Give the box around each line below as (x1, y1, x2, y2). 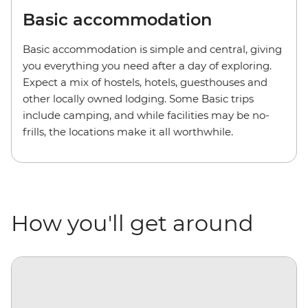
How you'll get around (11, 209, 254, 236)
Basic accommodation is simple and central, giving (23, 42, 282, 56)
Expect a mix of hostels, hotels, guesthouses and (23, 75, 267, 89)
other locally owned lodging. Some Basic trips (23, 91, 254, 105)
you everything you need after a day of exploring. (23, 58, 272, 72)
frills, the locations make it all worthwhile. (23, 124, 233, 138)
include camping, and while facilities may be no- (23, 108, 269, 122)
